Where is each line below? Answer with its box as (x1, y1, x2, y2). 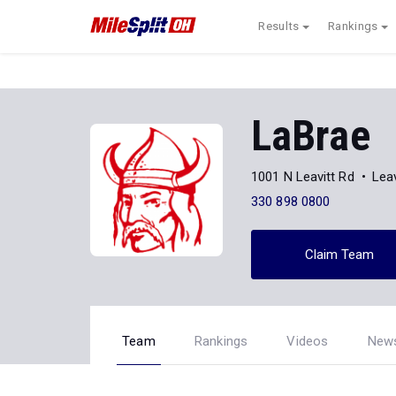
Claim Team (304, 246, 375, 263)
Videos (286, 333, 329, 349)
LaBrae (251, 110, 370, 162)
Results (258, 19, 300, 33)
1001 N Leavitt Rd (251, 168, 354, 185)
